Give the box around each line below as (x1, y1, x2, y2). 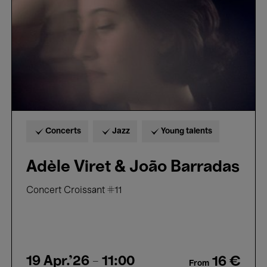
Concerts (45, 128, 81, 136)
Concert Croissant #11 (26, 187, 122, 195)
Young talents (161, 128, 212, 136)
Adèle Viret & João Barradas (26, 160, 240, 175)
